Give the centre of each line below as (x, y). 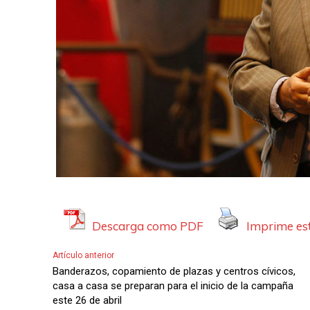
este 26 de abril (87, 300)
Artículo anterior (83, 255)
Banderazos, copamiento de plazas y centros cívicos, (174, 271)
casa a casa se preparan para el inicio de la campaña (173, 285)
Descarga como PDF (148, 226)
